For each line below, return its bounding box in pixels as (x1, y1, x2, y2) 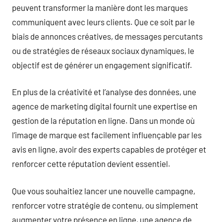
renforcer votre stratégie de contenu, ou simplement (12, 200, 198, 210)
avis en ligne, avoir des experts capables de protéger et (12, 144, 206, 154)
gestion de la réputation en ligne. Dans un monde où (12, 115, 195, 125)
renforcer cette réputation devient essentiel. (12, 159, 170, 168)
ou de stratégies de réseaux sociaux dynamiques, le (12, 45, 194, 55)
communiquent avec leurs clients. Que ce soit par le (12, 16, 195, 27)
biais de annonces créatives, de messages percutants (12, 31, 203, 41)
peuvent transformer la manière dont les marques (12, 2, 188, 12)
